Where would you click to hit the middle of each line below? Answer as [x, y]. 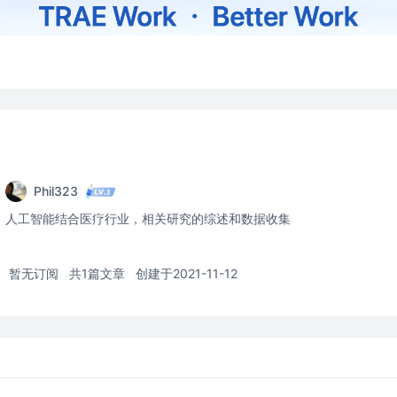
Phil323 [56, 191]
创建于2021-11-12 [187, 273]
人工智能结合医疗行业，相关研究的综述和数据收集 [148, 218]
